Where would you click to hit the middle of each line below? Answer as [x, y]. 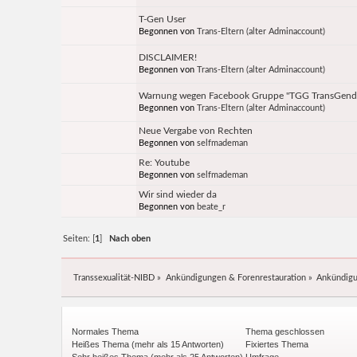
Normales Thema [104, 331]
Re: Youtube [165, 163]
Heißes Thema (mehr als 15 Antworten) [147, 344]
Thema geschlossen [284, 331]
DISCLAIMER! [168, 58]
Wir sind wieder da [178, 195]
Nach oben [130, 239]
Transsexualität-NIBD [114, 277]
